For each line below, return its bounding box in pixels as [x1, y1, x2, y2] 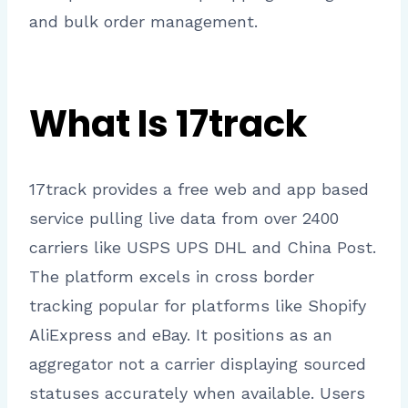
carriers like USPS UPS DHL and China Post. [29, 238, 376, 258]
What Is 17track [29, 98, 307, 150]
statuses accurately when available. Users [29, 383, 365, 403]
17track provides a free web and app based [29, 179, 369, 199]
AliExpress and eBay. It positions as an [29, 325, 332, 345]
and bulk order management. [29, 12, 258, 32]
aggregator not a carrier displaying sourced [29, 354, 366, 374]
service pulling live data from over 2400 [29, 209, 339, 229]
